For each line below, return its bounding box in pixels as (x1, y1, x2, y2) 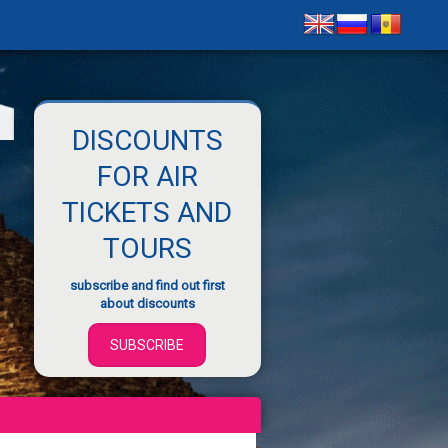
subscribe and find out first (69, 278, 225, 293)
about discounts (99, 296, 195, 311)
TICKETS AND (62, 196, 233, 229)
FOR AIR (96, 160, 198, 193)
